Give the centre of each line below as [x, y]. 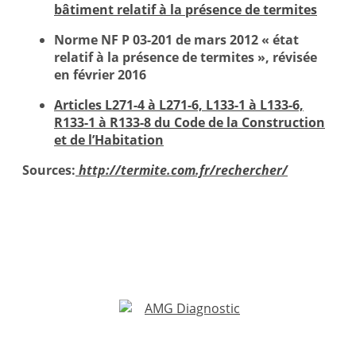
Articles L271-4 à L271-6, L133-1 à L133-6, [179, 105]
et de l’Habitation [109, 140]
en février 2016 [100, 75]
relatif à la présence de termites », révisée [186, 58]
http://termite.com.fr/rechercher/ [183, 170]
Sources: [49, 170]
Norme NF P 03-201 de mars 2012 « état [176, 40]
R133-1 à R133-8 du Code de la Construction [190, 123]
